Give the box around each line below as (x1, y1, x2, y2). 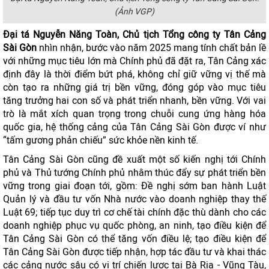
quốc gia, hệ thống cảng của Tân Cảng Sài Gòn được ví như (3, 121, 266, 133)
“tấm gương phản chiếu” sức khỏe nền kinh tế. (3, 134, 198, 146)
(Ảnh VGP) (115, 7, 154, 17)
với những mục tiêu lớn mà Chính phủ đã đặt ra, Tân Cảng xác (3, 55, 266, 67)
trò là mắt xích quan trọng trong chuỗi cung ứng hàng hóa (3, 108, 266, 119)
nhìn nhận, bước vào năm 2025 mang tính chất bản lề (37, 42, 266, 53)
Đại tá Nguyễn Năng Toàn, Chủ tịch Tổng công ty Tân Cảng (3, 29, 266, 40)
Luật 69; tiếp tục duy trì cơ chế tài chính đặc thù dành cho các (3, 207, 266, 218)
